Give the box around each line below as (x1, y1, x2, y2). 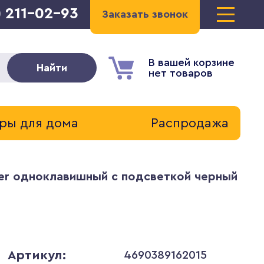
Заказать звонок (101, 9, 188, 19)
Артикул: (7, 249, 66, 262)
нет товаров (148, 68, 213, 78)
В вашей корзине (148, 57, 235, 68)
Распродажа (150, 117, 229, 130)
